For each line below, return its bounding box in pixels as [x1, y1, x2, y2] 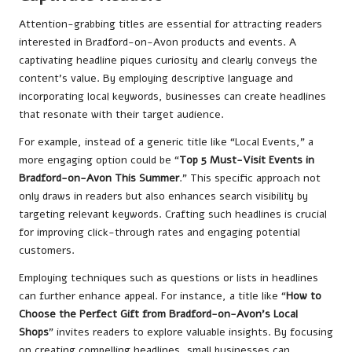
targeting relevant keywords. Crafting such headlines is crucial [19, 206, 327, 222]
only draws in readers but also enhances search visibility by [19, 188, 308, 203]
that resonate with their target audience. [19, 106, 224, 122]
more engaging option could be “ [19, 152, 179, 167]
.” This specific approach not [179, 170, 321, 185]
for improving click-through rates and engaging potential [19, 224, 300, 240]
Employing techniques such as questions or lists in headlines [19, 269, 318, 285]
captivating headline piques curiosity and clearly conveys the [19, 52, 317, 68]
